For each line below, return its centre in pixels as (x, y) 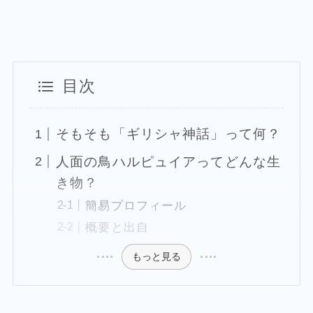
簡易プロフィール (136, 205)
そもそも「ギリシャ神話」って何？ (169, 134)
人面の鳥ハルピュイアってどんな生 (169, 161)
